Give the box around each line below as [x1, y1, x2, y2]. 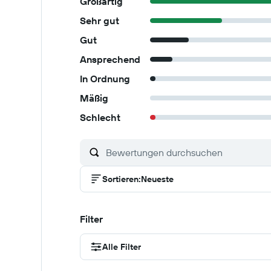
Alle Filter [102, 241, 141, 252]
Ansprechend [80, 53, 140, 65]
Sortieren [102, 174, 139, 184]
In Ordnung [80, 73, 130, 85]
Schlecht [80, 111, 120, 123]
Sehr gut [80, 15, 119, 27]
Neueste [141, 174, 174, 184]
